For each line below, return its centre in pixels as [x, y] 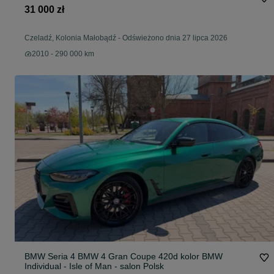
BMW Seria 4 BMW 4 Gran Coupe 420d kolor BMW [124, 257]
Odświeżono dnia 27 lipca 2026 [175, 38]
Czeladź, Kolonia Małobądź [70, 38]
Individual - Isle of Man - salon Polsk [94, 266]
